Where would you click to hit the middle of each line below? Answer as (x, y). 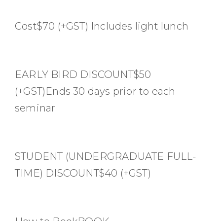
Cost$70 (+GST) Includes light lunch (102, 26)
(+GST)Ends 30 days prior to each (95, 91)
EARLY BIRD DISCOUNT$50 (83, 74)
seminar (35, 108)
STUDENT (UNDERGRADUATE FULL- (106, 156)
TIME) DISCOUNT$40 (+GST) (83, 173)
